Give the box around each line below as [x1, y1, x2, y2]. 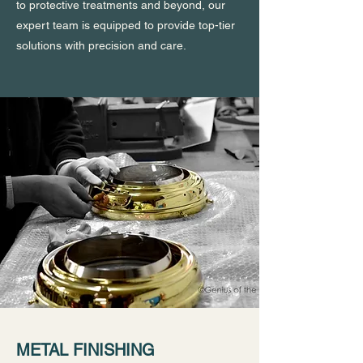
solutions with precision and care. [16, 39, 186, 52]
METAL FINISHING [16, 340, 155, 360]
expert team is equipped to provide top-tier [16, 19, 235, 32]
